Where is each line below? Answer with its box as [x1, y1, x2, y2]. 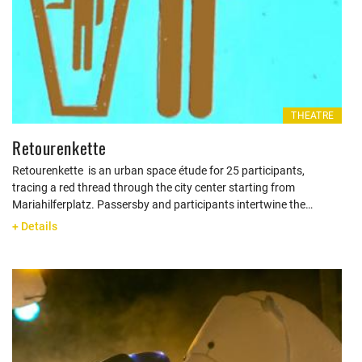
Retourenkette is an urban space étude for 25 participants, [12, 164, 305, 177]
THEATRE [291, 110, 334, 121]
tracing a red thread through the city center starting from [12, 181, 295, 194]
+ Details [12, 220, 57, 233]
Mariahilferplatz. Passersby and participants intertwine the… [12, 198, 313, 211]
